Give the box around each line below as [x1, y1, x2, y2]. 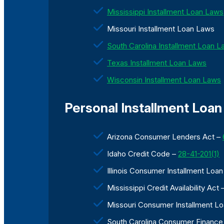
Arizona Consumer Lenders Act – [107, 132, 222, 142]
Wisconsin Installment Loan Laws [107, 75, 221, 85]
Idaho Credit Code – [107, 149, 178, 159]
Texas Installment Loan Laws [107, 58, 206, 68]
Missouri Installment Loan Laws [107, 24, 214, 34]
